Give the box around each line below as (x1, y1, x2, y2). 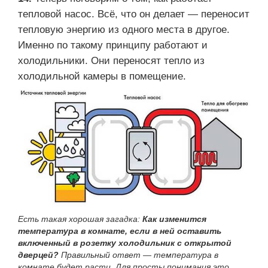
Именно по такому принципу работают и (18, 39, 208, 51)
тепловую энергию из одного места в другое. (18, 23, 230, 35)
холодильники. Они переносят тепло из (18, 54, 205, 66)
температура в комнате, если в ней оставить (18, 226, 221, 236)
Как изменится (142, 214, 206, 224)
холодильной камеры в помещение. (18, 70, 186, 82)
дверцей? (18, 249, 59, 260)
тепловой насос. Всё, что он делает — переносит (18, 8, 249, 20)
